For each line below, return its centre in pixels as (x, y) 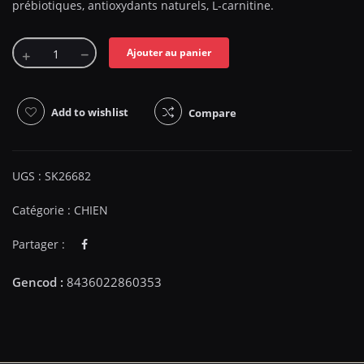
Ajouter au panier (169, 52)
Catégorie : (43, 210)
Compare (212, 113)
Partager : (39, 244)
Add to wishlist (90, 112)
